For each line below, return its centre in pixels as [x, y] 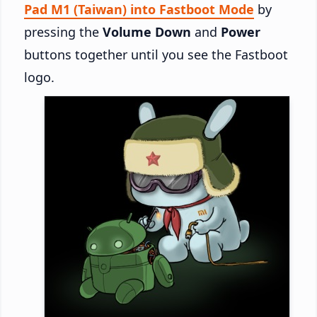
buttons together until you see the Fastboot [156, 54]
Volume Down [147, 31]
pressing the [63, 31]
